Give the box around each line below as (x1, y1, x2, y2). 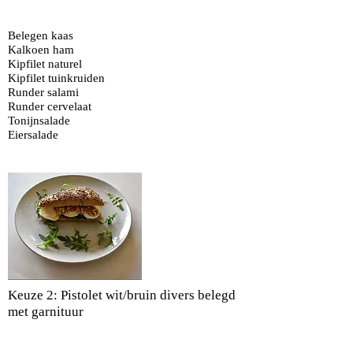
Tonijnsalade (8, 114, 70, 127)
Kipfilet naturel (8, 58, 82, 70)
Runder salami (8, 86, 79, 98)
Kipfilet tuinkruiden (8, 72, 105, 84)
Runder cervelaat (8, 100, 91, 113)
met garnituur (8, 304, 84, 319)
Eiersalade (8, 128, 61, 141)
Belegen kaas (8, 29, 73, 42)
